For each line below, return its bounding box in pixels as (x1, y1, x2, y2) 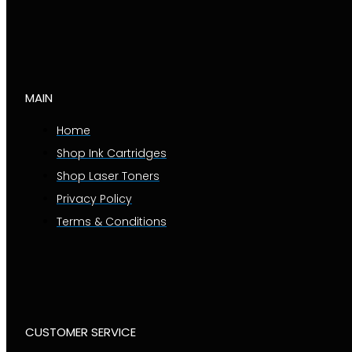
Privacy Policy (57, 191, 132, 207)
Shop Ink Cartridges (57, 145, 167, 162)
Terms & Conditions (57, 214, 167, 230)
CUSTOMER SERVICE (25, 324, 136, 341)
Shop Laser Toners (57, 168, 159, 185)
